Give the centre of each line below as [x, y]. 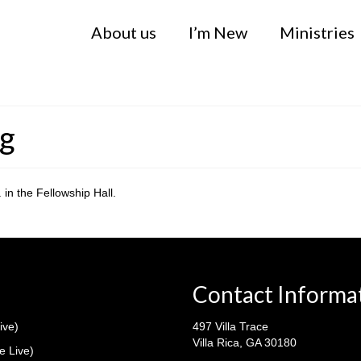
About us [123, 32]
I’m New [218, 32]
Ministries [317, 32]
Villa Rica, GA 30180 [245, 342]
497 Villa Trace [230, 326]
